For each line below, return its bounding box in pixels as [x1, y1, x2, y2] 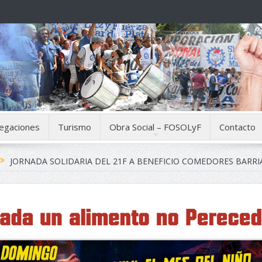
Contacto [219, 121, 256, 133]
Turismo [58, 121, 91, 133]
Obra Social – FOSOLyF [109, 121, 201, 133]
